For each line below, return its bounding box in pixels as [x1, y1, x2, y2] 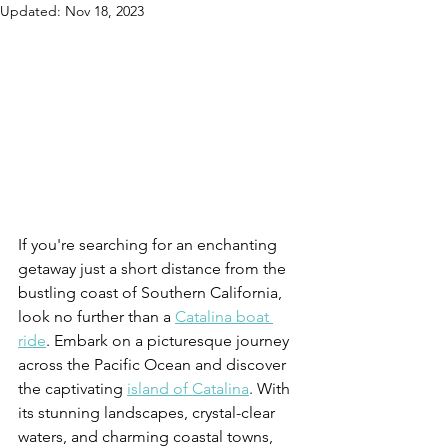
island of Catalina [127, 379, 249, 399]
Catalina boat [175, 307, 273, 327]
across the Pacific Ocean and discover [18, 355, 290, 375]
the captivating [18, 379, 127, 399]
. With [249, 379, 294, 399]
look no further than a [18, 307, 175, 327]
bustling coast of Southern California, [18, 283, 286, 303]
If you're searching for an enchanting [18, 235, 281, 255]
